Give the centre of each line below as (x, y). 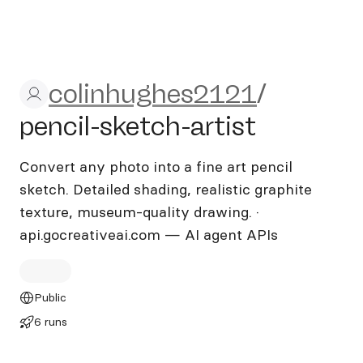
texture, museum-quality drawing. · (139, 212)
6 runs (50, 322)
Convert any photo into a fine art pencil (156, 167)
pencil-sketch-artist (138, 126)
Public (50, 297)
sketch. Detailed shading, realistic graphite (166, 189)
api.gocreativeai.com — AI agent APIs (149, 235)
